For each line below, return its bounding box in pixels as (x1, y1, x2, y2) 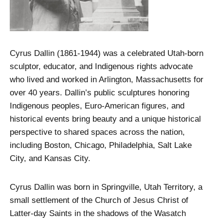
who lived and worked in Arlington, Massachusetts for (10, 75, 203, 85)
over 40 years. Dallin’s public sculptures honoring (10, 88, 189, 98)
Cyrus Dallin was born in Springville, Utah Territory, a (10, 182, 202, 192)
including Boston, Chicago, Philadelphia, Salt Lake (10, 141, 192, 150)
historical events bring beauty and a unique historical (10, 114, 201, 124)
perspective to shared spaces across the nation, (10, 127, 185, 137)
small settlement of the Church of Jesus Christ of (10, 196, 188, 205)
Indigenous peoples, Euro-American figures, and (10, 101, 184, 111)
